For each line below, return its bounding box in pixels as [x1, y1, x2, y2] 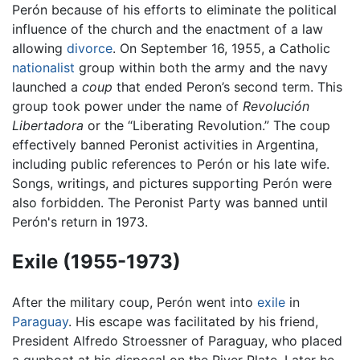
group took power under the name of [12, 97, 243, 114]
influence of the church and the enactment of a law [12, 20, 323, 37]
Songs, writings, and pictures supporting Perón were [12, 174, 332, 191]
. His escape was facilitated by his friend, [68, 313, 318, 329]
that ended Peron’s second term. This [112, 78, 342, 95]
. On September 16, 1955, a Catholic [112, 39, 330, 56]
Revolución [243, 97, 309, 114]
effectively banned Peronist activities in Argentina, [12, 136, 318, 153]
